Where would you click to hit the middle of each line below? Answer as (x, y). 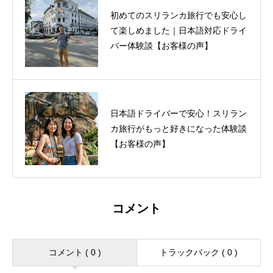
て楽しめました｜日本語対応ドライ (179, 30)
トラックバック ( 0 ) (199, 253)
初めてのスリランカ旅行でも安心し (179, 15)
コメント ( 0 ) (75, 253)
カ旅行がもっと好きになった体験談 (179, 128)
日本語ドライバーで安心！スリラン (179, 113)
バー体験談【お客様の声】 (161, 45)
